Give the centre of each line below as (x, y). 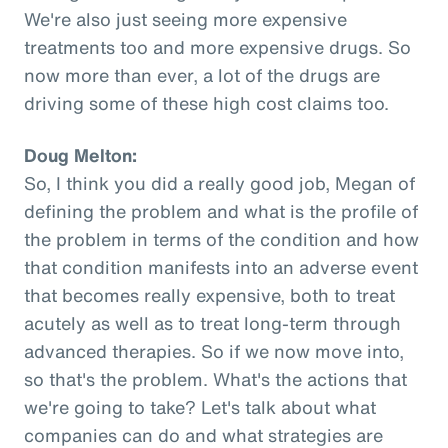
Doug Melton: (80, 154)
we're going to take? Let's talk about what (200, 406)
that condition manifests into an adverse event (221, 266)
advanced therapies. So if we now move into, (214, 350)
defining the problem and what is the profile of (221, 210)
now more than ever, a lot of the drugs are (202, 74)
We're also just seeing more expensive (185, 18)
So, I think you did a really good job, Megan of (219, 182)
